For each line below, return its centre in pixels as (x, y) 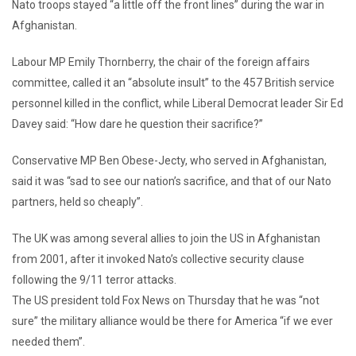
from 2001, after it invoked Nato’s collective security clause (158, 259)
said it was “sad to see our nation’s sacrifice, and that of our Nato (172, 181)
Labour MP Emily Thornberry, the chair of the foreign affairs (161, 62)
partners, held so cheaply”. (77, 202)
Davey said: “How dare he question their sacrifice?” (137, 124)
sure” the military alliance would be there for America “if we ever (172, 321)
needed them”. (48, 342)
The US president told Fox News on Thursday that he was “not (166, 300)
